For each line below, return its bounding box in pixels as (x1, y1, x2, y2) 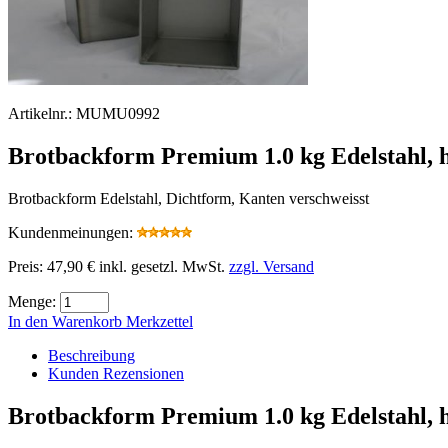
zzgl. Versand (229, 257, 314, 275)
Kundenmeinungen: (8, 223, 137, 241)
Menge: (8, 292, 56, 310)
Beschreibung (48, 346, 135, 364)
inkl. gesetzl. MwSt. (99, 257, 229, 275)
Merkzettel (126, 312, 193, 330)
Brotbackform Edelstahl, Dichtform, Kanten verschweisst (8, 189, 369, 207)
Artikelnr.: (8, 105, 76, 122)
